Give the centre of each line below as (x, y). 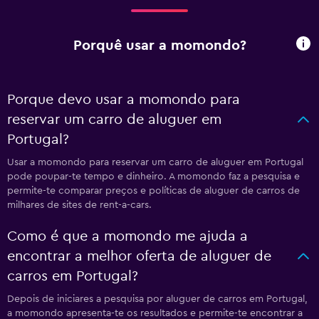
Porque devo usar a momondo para (124, 100)
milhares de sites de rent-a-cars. (79, 205)
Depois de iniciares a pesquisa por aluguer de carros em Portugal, (157, 299)
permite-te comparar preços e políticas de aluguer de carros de (153, 191)
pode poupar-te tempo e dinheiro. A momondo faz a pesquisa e (153, 177)
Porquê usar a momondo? (159, 45)
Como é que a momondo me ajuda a (127, 236)
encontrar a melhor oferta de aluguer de (139, 256)
